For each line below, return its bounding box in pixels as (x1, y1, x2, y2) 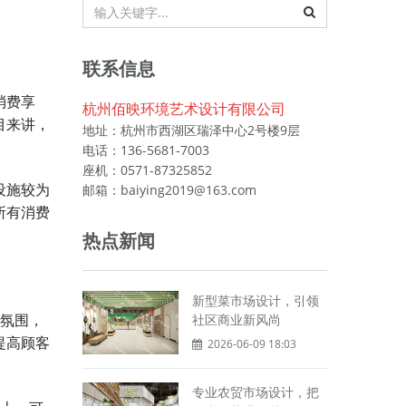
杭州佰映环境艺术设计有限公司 (82, 99, 285, 119)
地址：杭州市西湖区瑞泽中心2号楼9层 (82, 121, 300, 139)
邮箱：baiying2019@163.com (82, 181, 256, 198)
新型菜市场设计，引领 (192, 292, 319, 309)
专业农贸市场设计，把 (192, 383, 319, 401)
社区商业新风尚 (192, 311, 281, 328)
